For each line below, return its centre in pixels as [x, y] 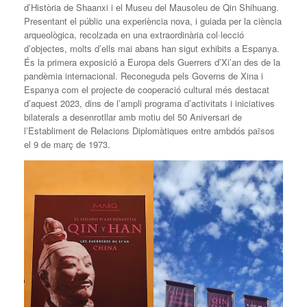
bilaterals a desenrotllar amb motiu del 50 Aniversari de [133, 117]
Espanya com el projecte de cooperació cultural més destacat [147, 90]
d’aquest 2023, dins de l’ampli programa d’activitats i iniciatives [149, 103]
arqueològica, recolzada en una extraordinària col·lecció [134, 35]
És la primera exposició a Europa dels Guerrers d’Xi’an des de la [152, 62]
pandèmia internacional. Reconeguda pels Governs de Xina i [144, 76]
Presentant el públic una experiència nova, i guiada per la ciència [153, 21]
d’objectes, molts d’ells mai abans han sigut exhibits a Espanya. [152, 49]
